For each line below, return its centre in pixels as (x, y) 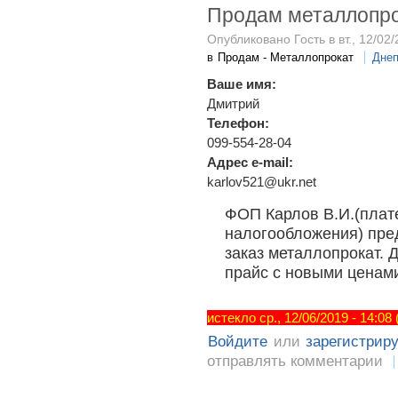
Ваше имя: (243, 84)
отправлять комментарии (295, 362)
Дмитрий (233, 103)
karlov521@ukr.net (262, 181)
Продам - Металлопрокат (286, 57)
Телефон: (240, 123)
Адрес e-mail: (252, 162)
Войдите (238, 342)
